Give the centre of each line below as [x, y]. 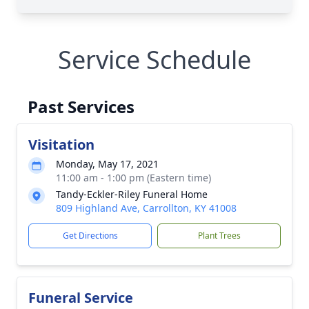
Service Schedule [154, 60]
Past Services [81, 107]
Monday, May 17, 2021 [107, 164]
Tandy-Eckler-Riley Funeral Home [132, 194]
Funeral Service [81, 298]
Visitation [61, 144]
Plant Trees [219, 236]
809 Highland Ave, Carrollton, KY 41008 [146, 208]
